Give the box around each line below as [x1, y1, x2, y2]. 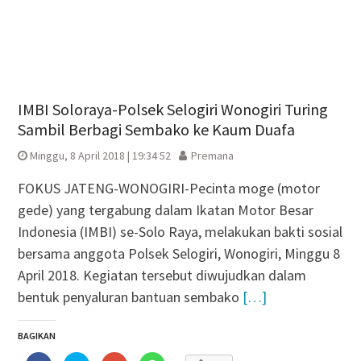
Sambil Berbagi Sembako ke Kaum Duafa [17, 118, 295, 139]
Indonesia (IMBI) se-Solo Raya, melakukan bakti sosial [17, 222, 342, 241]
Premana [190, 147, 234, 163]
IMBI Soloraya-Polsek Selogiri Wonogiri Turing [17, 98, 328, 119]
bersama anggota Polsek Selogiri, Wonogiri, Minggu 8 [17, 243, 340, 263]
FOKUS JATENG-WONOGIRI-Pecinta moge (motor [17, 178, 320, 197]
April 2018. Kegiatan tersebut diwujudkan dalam [17, 265, 306, 284]
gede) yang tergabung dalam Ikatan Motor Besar [17, 200, 313, 219]
